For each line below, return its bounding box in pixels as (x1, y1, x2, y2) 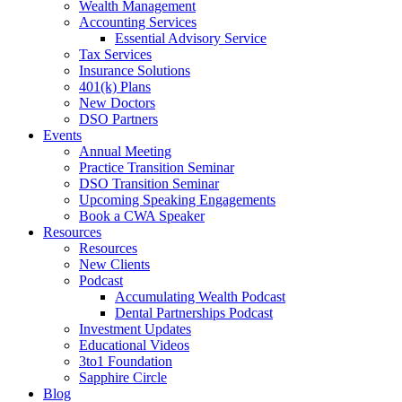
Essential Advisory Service (115, 31, 267, 46)
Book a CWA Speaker (79, 208, 205, 223)
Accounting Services (79, 14, 197, 30)
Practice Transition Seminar (79, 160, 234, 175)
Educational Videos (79, 337, 189, 353)
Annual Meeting (79, 144, 171, 159)
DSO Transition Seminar (79, 176, 219, 191)
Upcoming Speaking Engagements (79, 192, 275, 207)
